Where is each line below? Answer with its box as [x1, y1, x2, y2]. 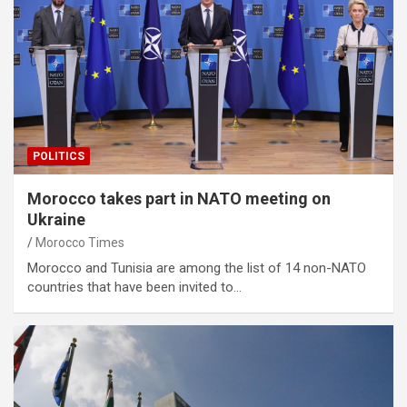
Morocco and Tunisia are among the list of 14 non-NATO [27, 260, 366, 277]
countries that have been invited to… [27, 279, 242, 296]
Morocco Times [35, 235, 124, 251]
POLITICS [33, 150, 84, 164]
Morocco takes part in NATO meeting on [27, 189, 331, 209]
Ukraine [27, 210, 85, 230]
